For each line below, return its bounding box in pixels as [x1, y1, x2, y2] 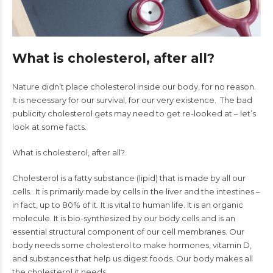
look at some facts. [12, 122, 87, 132]
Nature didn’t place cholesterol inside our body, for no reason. [12, 82, 256, 91]
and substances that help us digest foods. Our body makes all [12, 253, 253, 263]
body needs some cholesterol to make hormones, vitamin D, [12, 240, 252, 250]
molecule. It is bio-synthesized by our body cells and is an [12, 213, 235, 223]
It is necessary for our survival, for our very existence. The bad [12, 95, 252, 105]
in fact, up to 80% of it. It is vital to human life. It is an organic [12, 200, 243, 210]
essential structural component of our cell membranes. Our [12, 227, 244, 236]
